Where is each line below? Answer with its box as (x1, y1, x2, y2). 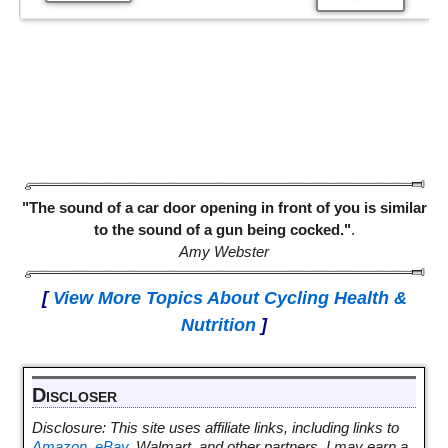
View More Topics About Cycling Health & (52, 287, 407, 308)
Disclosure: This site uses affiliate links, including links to (31, 418, 399, 436)
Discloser (31, 383, 117, 406)
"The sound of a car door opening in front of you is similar (21, 198, 427, 216)
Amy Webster (179, 242, 269, 260)
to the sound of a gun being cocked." (93, 220, 351, 238)
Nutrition (181, 314, 256, 335)
